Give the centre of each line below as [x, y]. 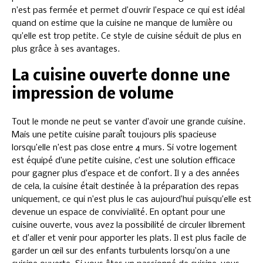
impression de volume [93, 95]
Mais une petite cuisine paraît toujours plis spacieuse [114, 135]
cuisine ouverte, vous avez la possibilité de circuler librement [129, 225]
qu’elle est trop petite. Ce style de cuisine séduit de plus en [127, 36]
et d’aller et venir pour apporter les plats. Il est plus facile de [129, 238]
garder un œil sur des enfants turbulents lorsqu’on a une [121, 251]
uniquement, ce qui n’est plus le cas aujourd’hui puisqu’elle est [131, 199]
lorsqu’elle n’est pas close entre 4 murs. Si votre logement [124, 148]
